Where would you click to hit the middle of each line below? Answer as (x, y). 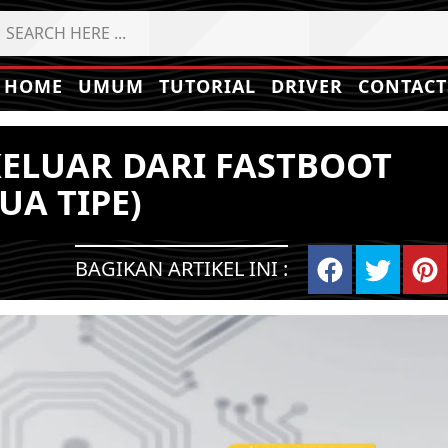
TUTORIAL (207, 86)
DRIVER (307, 86)
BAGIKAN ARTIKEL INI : (182, 268)
